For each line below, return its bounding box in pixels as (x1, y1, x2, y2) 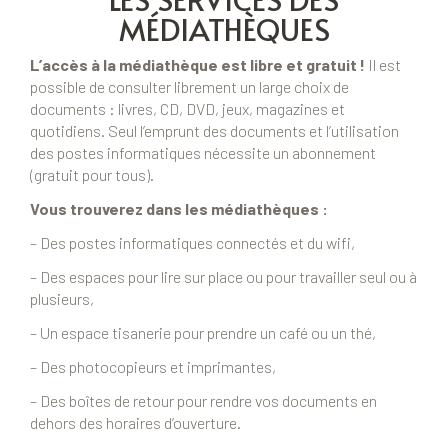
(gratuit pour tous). (30, 165, 154, 185)
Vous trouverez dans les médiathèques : (30, 199, 328, 219)
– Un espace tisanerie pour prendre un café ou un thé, (30, 323, 376, 343)
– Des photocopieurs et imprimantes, (30, 357, 276, 377)
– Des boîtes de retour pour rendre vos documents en (30, 391, 377, 411)
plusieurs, (30, 289, 94, 309)
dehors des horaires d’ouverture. (30, 413, 241, 433)
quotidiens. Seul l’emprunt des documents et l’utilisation (30, 121, 399, 141)
